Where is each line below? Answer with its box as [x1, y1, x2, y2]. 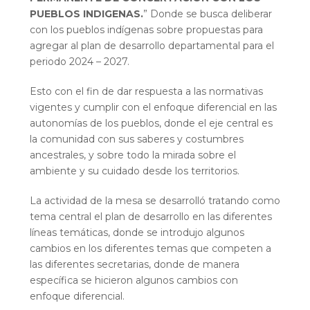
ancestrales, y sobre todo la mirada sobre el [29, 149, 236, 162]
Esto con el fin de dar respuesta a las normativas [29, 85, 263, 98]
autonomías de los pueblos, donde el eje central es [29, 117, 273, 130]
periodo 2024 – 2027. [29, 55, 129, 69]
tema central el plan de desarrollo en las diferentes [29, 210, 272, 224]
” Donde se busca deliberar [143, 8, 272, 21]
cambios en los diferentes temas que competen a [29, 242, 271, 255]
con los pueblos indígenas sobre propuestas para [29, 24, 263, 37]
